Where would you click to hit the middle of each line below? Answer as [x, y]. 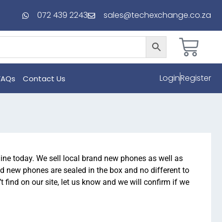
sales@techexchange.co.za [157, 15]
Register [196, 78]
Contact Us [44, 78]
